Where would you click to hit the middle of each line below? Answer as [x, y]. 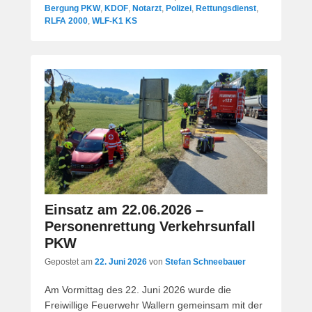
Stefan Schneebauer [205, 262]
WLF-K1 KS [115, 21]
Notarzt [147, 9]
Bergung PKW [72, 9]
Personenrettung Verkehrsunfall [150, 227]
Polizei [179, 9]
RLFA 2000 [66, 21]
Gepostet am [70, 262]
